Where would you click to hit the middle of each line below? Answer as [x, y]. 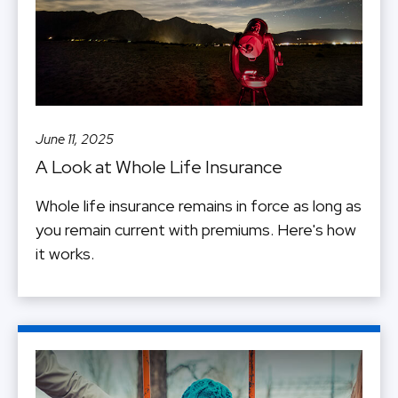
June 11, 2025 [75, 139]
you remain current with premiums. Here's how [196, 229]
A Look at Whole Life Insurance [159, 167]
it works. [65, 253]
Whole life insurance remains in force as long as [199, 205]
